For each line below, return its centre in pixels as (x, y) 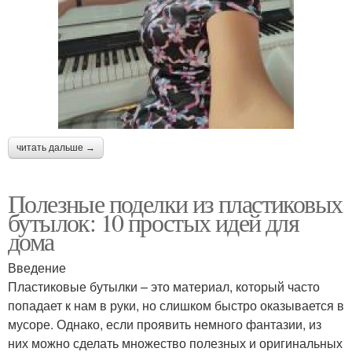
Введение (37, 268)
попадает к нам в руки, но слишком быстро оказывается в (176, 306)
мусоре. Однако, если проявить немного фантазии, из (165, 324)
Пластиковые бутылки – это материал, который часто (164, 287)
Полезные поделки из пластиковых (175, 203)
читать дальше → (56, 148)
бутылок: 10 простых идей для (154, 222)
